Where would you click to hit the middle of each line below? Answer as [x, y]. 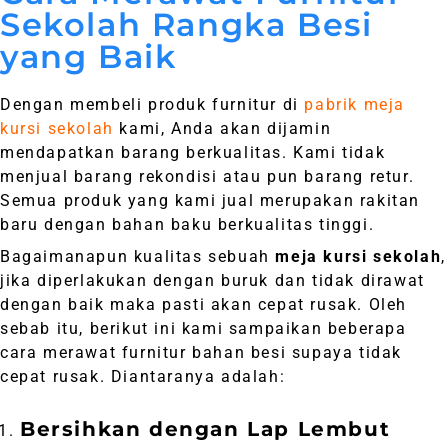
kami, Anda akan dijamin [222, 129]
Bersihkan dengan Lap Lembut [205, 429]
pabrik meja [355, 105]
